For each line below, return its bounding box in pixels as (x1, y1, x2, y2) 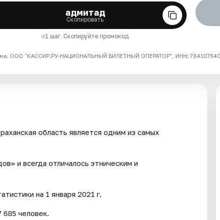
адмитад (65, 6, 105, 18)
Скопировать (66, 15, 104, 23)
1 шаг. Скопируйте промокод (45, 32, 129, 40)
